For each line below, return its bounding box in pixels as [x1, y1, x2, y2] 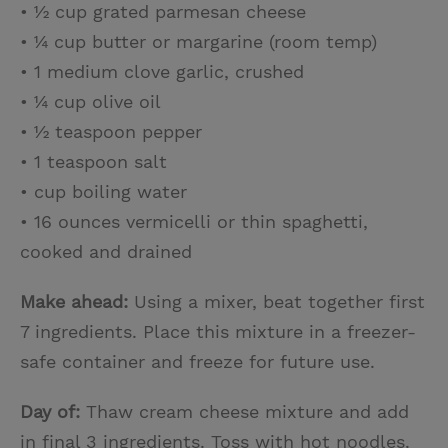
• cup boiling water [20, 180, 187, 202]
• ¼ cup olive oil [20, 90, 161, 112]
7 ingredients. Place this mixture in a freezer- [20, 320, 416, 342]
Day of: [20, 400, 86, 422]
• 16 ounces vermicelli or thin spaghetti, [20, 210, 368, 232]
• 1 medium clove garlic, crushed [20, 60, 304, 82]
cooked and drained [20, 240, 192, 262]
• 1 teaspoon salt [20, 150, 167, 172]
